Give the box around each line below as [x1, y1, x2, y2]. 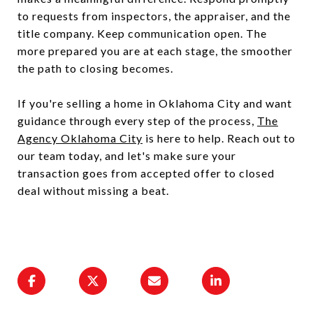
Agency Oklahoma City [17, 131, 143, 145]
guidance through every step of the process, [17, 113, 257, 127]
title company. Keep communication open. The [17, 26, 267, 40]
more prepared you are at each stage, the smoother [17, 43, 293, 57]
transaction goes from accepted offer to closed [17, 166, 275, 180]
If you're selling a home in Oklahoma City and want [17, 96, 292, 110]
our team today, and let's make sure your [17, 148, 236, 162]
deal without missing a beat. [17, 183, 169, 197]
